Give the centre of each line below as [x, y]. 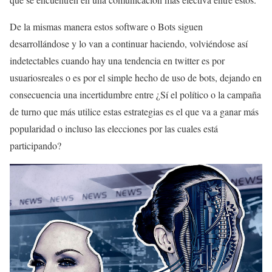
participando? [36, 145]
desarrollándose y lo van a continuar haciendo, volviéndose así [129, 43]
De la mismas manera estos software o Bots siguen [106, 26]
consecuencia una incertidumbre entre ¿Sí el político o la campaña [135, 94]
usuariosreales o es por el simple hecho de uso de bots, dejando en [136, 77]
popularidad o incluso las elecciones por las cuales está [114, 128]
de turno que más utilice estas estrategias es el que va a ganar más [134, 111]
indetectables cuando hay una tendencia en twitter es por [117, 60]
